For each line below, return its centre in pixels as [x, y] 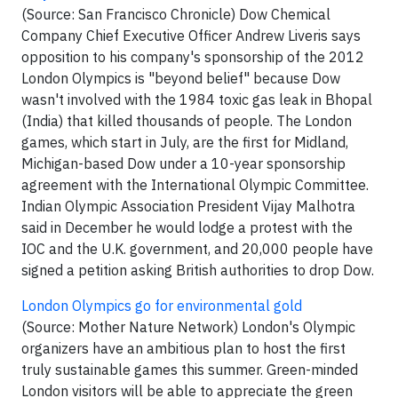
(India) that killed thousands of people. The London [187, 121]
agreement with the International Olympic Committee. [195, 185]
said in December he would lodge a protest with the [187, 227]
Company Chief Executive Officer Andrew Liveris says [191, 36]
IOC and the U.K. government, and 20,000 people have [197, 249]
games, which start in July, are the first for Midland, [185, 142]
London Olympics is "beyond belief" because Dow [181, 78]
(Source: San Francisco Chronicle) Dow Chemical [176, 14]
